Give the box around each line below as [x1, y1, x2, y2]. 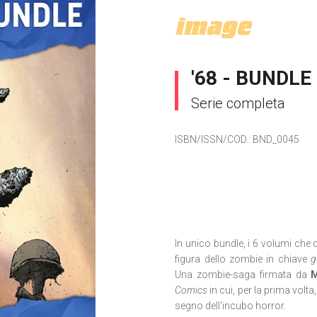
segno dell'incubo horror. [175, 300, 287, 311]
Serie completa [191, 95, 286, 112]
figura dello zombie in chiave [175, 253, 311, 265]
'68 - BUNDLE [191, 67, 312, 90]
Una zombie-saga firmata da [175, 269, 311, 280]
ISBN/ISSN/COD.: [175, 134, 253, 145]
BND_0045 [253, 134, 300, 145]
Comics [175, 284, 208, 296]
